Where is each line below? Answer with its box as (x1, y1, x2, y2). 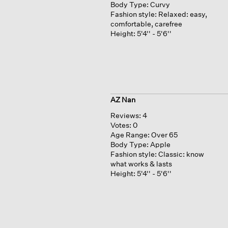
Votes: (110, 120, 133, 129)
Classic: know (158, 149, 204, 158)
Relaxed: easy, (158, 10, 207, 19)
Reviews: (110, 110, 141, 120)
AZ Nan (110, 95, 135, 104)
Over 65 (151, 130, 178, 139)
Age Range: (110, 130, 150, 139)
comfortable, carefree (110, 19, 182, 28)
